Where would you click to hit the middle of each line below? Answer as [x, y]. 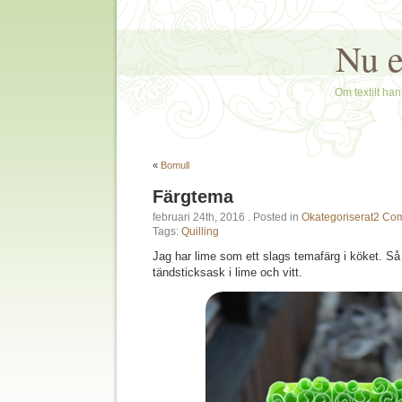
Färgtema [193, 197]
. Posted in [275, 217]
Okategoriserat [337, 217]
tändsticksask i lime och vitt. [227, 272]
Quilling [200, 232]
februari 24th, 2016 [200, 217]
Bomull [175, 165]
